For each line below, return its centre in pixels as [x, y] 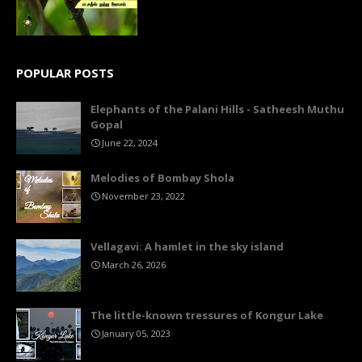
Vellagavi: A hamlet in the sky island [187, 247]
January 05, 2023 [136, 334]
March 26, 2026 [134, 265]
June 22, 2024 [130, 143]
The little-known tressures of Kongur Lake [207, 316]
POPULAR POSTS [65, 73]
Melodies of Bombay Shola [162, 178]
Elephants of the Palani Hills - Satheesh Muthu [217, 109]
